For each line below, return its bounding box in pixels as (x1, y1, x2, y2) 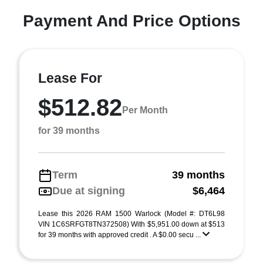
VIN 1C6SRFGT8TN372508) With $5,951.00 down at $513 (38, 220, 225, 228)
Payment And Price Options (22, 12, 241, 30)
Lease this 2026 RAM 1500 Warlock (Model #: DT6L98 (38, 210, 225, 218)
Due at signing (52, 185, 125, 197)
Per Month (122, 104, 168, 115)
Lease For (38, 70, 102, 86)
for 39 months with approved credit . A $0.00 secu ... (38, 231, 203, 239)
